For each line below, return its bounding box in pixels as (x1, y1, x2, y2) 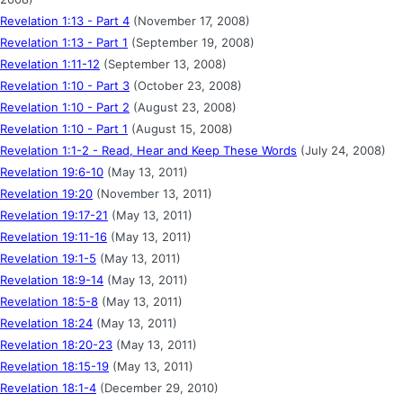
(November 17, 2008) (130, 13, 250, 28)
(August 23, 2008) (130, 99, 237, 114)
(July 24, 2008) (297, 142, 386, 157)
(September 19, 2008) (128, 34, 255, 49)
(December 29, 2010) (96, 380, 219, 395)
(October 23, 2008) (130, 77, 242, 93)
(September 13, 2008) (100, 56, 227, 71)
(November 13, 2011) (93, 185, 212, 201)
